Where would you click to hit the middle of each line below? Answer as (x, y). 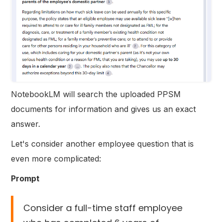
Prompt (26, 178)
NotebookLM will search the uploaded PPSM (96, 94)
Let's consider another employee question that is (103, 143)
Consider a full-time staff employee (103, 208)
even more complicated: (56, 158)
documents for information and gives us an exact (104, 109)
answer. (26, 124)
